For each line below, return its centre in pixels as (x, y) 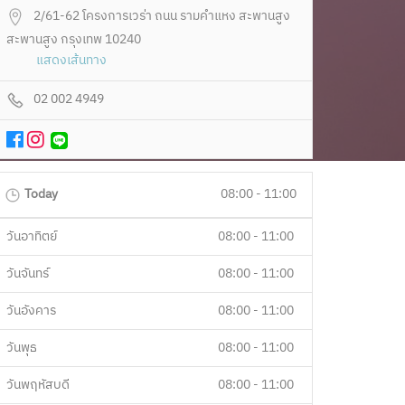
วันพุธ (22, 347)
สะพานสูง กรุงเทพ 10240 (74, 40)
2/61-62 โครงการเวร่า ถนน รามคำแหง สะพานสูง (162, 16)
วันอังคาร (31, 310)
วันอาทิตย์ (32, 236)
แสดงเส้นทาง (71, 61)
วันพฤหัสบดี (38, 384)
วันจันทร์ (28, 273)
